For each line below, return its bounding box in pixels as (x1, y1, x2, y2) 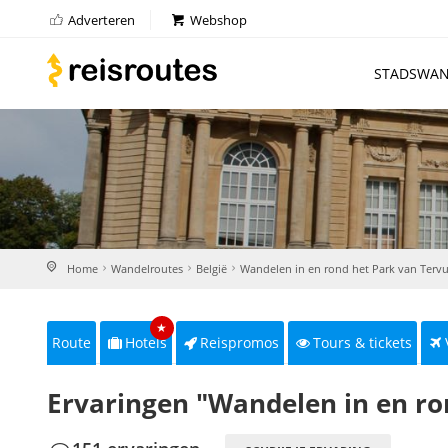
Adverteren (65, 11, 136, 29)
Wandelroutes (111, 261, 183, 276)
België (196, 261, 227, 276)
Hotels (124, 333, 167, 352)
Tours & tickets (312, 333, 412, 352)
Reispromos (200, 333, 280, 352)
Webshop (187, 11, 248, 29)
